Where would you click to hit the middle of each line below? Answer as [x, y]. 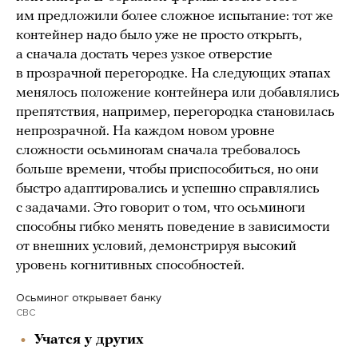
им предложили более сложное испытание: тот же [175, 16]
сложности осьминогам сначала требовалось [158, 150]
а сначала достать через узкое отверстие [144, 54]
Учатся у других [89, 340]
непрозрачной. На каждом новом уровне [145, 131]
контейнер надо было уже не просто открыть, [159, 35]
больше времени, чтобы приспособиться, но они [167, 169]
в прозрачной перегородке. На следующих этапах [173, 74]
